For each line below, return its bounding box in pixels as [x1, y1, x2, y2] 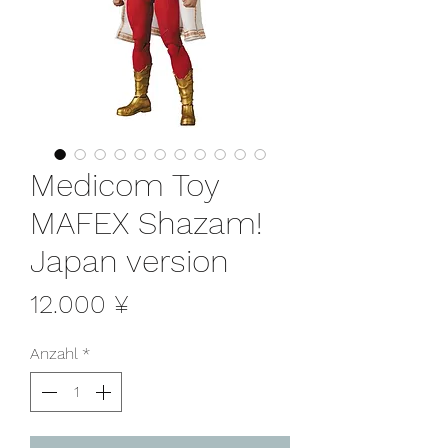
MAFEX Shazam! [30, 203, 262, 242]
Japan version [30, 241, 229, 280]
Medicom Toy [30, 165, 219, 204]
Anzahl [30, 343, 78, 363]
